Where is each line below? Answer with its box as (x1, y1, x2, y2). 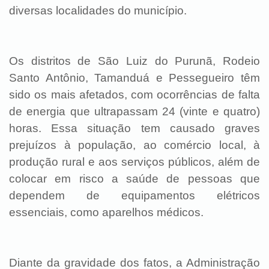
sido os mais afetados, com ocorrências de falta (9, 88, 260, 101)
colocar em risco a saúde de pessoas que (9, 172, 260, 185)
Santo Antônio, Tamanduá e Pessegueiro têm (9, 71, 260, 84)
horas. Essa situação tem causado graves (9, 122, 260, 134)
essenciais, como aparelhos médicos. (9, 206, 204, 219)
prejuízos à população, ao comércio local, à (9, 139, 260, 151)
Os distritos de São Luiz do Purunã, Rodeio (9, 55, 260, 67)
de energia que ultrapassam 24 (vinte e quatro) (9, 105, 260, 118)
